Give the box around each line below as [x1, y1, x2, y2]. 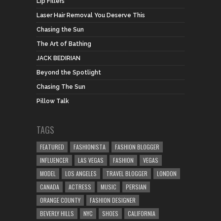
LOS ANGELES [65, 169, 97, 178]
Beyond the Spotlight [37, 69, 101, 76]
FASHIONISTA [74, 143, 106, 151]
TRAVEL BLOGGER [106, 169, 147, 178]
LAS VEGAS [78, 156, 104, 164]
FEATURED [40, 143, 64, 151]
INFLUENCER [40, 156, 69, 164]
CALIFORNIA [128, 209, 155, 218]
